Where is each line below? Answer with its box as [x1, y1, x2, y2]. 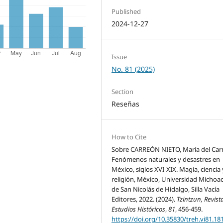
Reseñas [111, 99, 140, 109]
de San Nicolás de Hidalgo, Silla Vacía [111, 185, 220, 194]
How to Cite [111, 132, 147, 142]
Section [111, 87, 134, 96]
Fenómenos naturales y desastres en [111, 155, 221, 164]
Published [111, 6, 141, 16]
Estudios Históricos [111, 205, 166, 214]
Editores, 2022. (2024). [111, 195, 177, 204]
